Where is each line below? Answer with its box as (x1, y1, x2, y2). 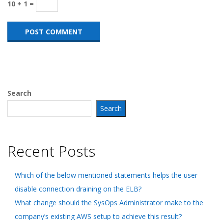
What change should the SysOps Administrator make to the (15, 198, 203, 208)
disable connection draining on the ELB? (15, 184, 141, 194)
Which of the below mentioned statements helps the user (15, 170, 197, 180)
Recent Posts (7, 141, 95, 162)
